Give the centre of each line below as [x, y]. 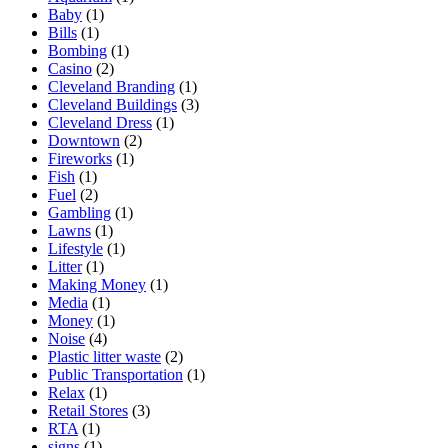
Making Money [97, 285]
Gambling [79, 213]
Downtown [84, 141]
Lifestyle [75, 249]
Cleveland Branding [111, 87]
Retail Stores [88, 411]
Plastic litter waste [104, 357]
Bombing [77, 51]
